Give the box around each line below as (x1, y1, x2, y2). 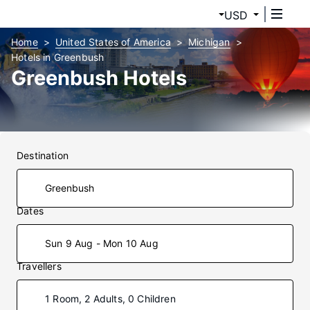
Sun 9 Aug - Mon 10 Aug (45, 237, 158, 249)
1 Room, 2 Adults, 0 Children (45, 293, 176, 304)
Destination (17, 149, 69, 161)
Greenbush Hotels (11, 66, 187, 90)
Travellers (17, 260, 62, 272)
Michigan (188, 36, 230, 48)
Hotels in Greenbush (11, 51, 104, 63)
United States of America (55, 36, 171, 48)
